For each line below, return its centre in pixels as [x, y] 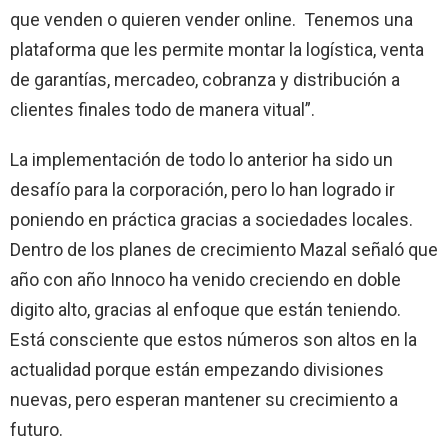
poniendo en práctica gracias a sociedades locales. [213, 219]
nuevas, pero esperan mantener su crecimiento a [204, 399]
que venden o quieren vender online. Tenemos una [211, 19]
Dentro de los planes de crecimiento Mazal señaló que [224, 249]
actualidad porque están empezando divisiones [197, 369]
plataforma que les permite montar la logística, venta [217, 49]
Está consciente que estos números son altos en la [213, 339]
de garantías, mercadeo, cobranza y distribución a [205, 79]
